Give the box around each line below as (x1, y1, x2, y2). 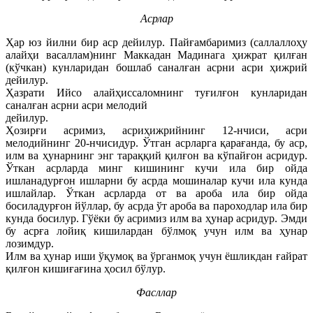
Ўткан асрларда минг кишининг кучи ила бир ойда (6, 161, 307, 174)
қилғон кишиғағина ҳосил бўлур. (6, 262, 166, 275)
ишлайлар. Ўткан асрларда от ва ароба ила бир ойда (6, 187, 307, 199)
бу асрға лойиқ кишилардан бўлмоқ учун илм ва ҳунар (6, 224, 307, 237)
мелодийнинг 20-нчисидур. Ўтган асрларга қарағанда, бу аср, (6, 136, 307, 149)
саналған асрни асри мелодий (6, 99, 147, 111)
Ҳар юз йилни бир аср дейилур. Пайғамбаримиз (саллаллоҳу (6, 36, 307, 48)
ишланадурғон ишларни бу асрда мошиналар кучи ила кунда (6, 174, 307, 187)
